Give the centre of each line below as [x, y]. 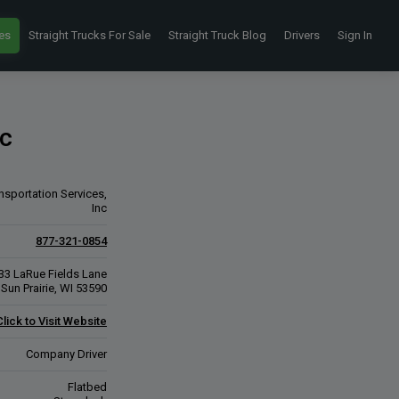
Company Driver [66, 354]
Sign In [355, 35]
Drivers [302, 35]
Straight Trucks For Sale [90, 35]
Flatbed [87, 387]
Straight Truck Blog [217, 35]
